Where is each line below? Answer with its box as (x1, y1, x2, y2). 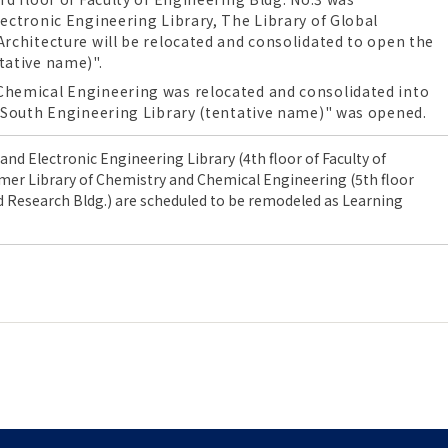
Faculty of (322, 148, 386, 168)
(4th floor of (235, 148, 322, 168)
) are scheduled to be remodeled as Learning (107, 190, 403, 210)
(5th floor (347, 169, 414, 189)
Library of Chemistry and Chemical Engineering (28, 169, 347, 189)
